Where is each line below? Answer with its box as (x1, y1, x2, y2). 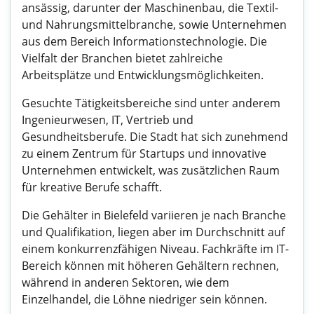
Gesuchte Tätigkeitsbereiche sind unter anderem (22, 95, 280, 111)
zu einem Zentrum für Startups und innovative (22, 146, 266, 161)
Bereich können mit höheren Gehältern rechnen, (22, 258, 279, 273)
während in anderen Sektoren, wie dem (22, 275, 229, 290)
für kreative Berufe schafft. (22, 179, 162, 195)
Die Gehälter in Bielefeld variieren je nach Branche (22, 207, 286, 223)
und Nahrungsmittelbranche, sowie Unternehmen (22, 17, 287, 32)
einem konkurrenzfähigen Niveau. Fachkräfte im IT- (22, 241, 289, 257)
